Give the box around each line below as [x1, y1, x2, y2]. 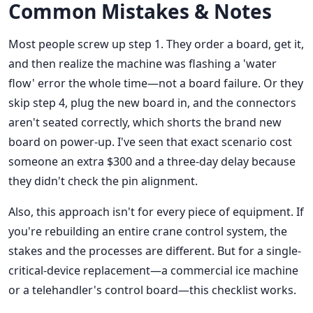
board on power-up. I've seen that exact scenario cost [8, 134, 292, 150]
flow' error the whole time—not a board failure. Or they [8, 75, 303, 92]
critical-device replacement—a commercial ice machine [8, 263, 298, 279]
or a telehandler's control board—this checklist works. [8, 282, 296, 298]
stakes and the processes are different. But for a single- [8, 243, 301, 259]
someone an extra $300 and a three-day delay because [8, 154, 296, 170]
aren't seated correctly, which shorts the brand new [8, 115, 282, 131]
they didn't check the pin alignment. [8, 173, 198, 189]
